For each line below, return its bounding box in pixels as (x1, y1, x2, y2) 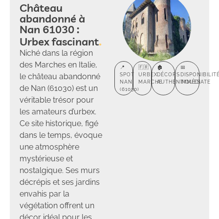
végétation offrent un (20, 200, 94, 210)
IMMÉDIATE (180, 79, 211, 85)
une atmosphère (20, 142, 79, 152)
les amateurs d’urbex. (20, 107, 96, 116)
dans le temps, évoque (20, 130, 102, 140)
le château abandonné (20, 71, 100, 81)
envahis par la (20, 189, 69, 198)
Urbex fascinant (20, 34, 99, 48)
